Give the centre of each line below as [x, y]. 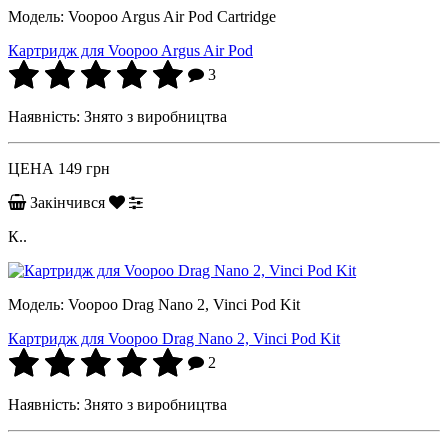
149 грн [84, 168]
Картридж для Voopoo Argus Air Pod [130, 50]
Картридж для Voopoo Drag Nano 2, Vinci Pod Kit [174, 338]
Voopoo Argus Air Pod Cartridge [172, 16]
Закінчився [67, 202]
